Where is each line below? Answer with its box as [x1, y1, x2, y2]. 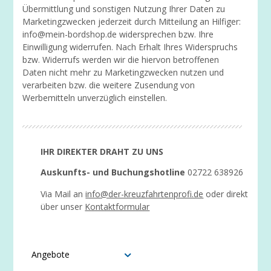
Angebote [31, 249, 70, 260]
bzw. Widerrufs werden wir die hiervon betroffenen [22, 54, 220, 65]
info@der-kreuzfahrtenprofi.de [85, 188, 204, 200]
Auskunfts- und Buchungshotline [41, 166, 186, 178]
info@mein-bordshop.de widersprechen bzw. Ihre [22, 28, 214, 40]
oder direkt [203, 188, 249, 200]
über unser [41, 201, 85, 212]
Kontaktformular [85, 201, 150, 212]
